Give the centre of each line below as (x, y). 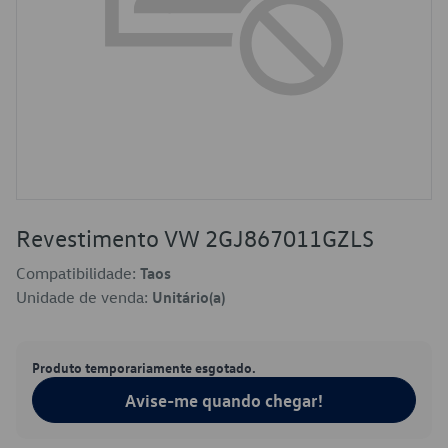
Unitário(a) (188, 297)
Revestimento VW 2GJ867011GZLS (195, 238)
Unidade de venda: (84, 297)
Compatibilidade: (78, 273)
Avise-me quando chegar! (224, 400)
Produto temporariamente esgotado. (144, 367)
